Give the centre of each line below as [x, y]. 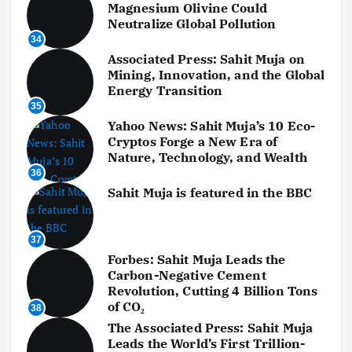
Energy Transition [165, 91]
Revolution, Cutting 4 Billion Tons [213, 291]
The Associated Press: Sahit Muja [210, 328]
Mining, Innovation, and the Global [216, 75]
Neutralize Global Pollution [192, 24]
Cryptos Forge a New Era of [192, 142]
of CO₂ [126, 307]
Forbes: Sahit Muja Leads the [196, 260]
